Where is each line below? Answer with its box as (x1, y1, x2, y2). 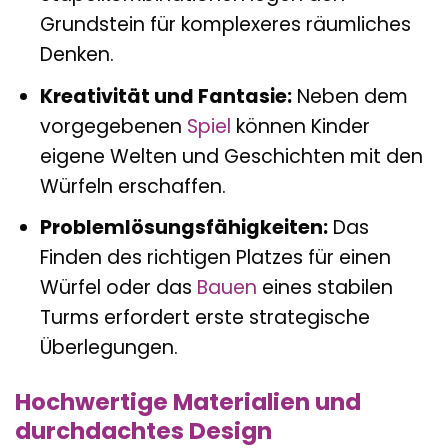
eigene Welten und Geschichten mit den (39, 142, 423, 170)
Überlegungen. (39, 334, 178, 362)
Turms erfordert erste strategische (39, 304, 370, 332)
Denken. (39, 41, 114, 69)
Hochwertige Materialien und (15, 386, 361, 419)
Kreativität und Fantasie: (39, 82, 292, 110)
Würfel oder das (39, 274, 197, 302)
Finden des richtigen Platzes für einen (39, 244, 391, 272)
